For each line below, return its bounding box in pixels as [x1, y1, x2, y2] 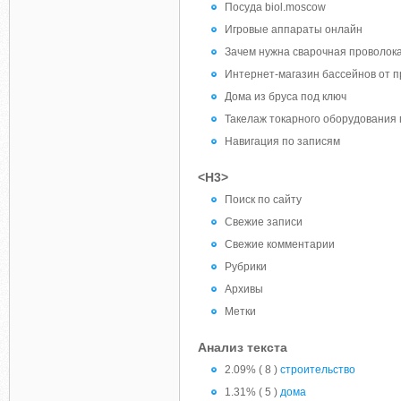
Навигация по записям [225, 135, 340, 148]
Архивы [225, 283, 263, 295]
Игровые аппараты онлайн [225, 23, 363, 36]
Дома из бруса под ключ [225, 90, 346, 103]
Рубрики [225, 260, 267, 273]
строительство [280, 363, 355, 376]
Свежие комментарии [225, 238, 335, 251]
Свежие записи [225, 216, 303, 228]
